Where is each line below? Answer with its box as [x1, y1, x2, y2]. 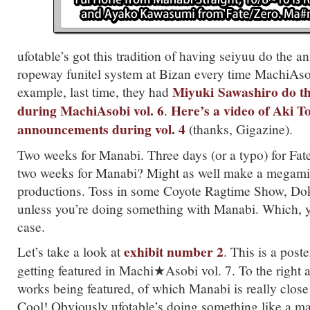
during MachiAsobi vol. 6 [17, 100, 164, 120]
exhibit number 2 [124, 241, 224, 262]
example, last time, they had [17, 82, 172, 100]
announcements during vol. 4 [17, 119, 185, 139]
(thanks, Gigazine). [185, 120, 293, 138]
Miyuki [172, 82, 214, 102]
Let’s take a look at [17, 242, 124, 260]
